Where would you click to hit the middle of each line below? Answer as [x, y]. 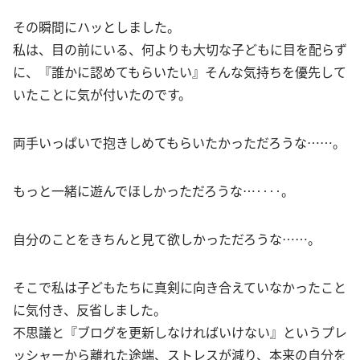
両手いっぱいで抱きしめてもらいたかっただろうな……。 [179, 142]
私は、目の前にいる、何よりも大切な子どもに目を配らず [180, 49]
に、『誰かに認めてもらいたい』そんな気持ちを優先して [180, 71]
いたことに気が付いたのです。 [102, 94]
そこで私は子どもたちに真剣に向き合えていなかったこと [180, 286]
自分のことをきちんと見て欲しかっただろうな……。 [167, 238]
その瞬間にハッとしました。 [96, 26]
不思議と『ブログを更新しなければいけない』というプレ [180, 331]
